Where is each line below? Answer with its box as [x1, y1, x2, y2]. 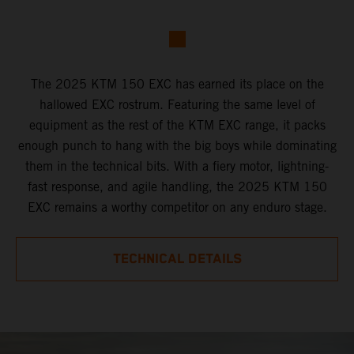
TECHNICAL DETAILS [112, 251, 242, 268]
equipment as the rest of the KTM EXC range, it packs [28, 118, 326, 134]
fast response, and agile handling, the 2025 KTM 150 [27, 179, 327, 195]
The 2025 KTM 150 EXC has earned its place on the [30, 77, 324, 92]
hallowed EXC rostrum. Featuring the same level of [39, 97, 315, 113]
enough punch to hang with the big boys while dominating [17, 138, 337, 154]
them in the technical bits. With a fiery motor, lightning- [25, 159, 329, 175]
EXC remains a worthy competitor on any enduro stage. [27, 200, 327, 216]
